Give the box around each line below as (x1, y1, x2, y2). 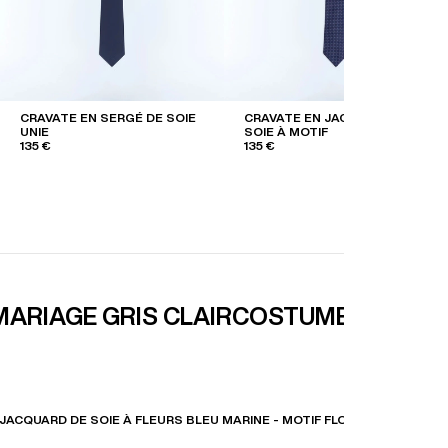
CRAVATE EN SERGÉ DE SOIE (20, 110, 196, 124)
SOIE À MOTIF (244, 124, 328, 138)
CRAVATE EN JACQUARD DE (244, 110, 412, 124)
